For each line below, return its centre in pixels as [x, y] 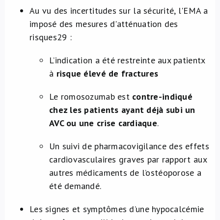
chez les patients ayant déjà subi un [122, 110]
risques [43, 37]
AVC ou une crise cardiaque [103, 123]
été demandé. [75, 186]
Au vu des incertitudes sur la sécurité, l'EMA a [119, 11]
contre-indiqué [162, 96]
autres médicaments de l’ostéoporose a [125, 173]
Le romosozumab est [91, 96]
